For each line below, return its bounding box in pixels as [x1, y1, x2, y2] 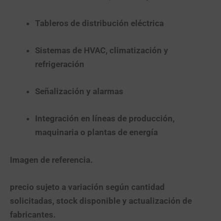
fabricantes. [10, 209, 56, 220]
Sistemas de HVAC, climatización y [35, 45, 168, 56]
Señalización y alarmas [35, 86, 123, 97]
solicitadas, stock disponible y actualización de [10, 195, 192, 206]
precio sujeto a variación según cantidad [10, 182, 165, 192]
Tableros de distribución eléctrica [35, 18, 164, 28]
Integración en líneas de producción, [35, 113, 175, 124]
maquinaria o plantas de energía [35, 127, 158, 138]
